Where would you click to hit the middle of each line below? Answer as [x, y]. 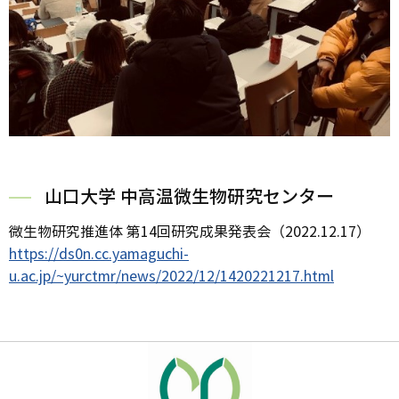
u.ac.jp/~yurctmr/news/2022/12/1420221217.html [171, 276]
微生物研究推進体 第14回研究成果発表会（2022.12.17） [190, 232]
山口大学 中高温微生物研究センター [189, 197]
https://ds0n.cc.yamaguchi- [99, 254]
